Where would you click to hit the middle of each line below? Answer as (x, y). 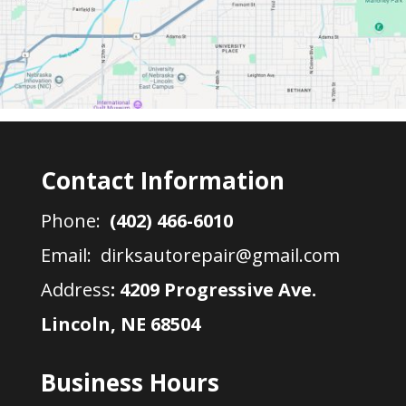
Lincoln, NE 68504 (120, 324)
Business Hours (130, 383)
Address (75, 290)
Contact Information (162, 181)
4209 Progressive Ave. (215, 290)
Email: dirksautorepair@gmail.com (190, 256)
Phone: (75, 221)
